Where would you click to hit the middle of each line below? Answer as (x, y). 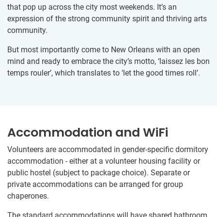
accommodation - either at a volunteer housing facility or (104, 161)
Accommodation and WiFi (88, 133)
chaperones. (28, 196)
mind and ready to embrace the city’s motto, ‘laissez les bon (108, 62)
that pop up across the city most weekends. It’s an (92, 7)
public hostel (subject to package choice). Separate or (99, 173)
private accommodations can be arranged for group (95, 185)
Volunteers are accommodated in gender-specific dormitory (108, 150)
